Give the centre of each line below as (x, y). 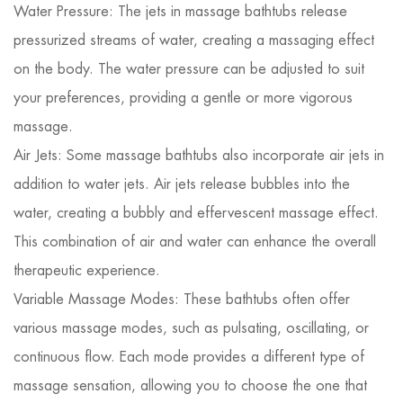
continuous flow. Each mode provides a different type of (189, 357)
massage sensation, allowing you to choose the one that (190, 385)
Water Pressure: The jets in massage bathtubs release (180, 11)
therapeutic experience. (87, 270)
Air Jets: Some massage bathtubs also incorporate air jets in (199, 155)
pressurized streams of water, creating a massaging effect (194, 40)
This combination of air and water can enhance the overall (195, 242)
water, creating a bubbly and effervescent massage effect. (196, 213)
